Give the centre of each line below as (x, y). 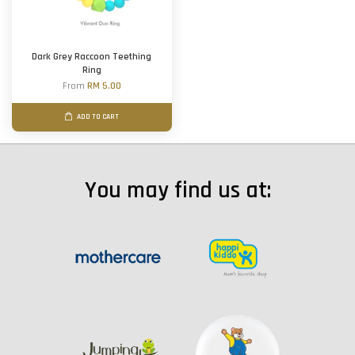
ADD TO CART (98, 117)
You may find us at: (177, 190)
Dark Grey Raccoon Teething (92, 56)
